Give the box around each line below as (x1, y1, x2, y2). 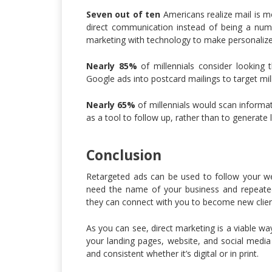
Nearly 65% (86, 98, 136, 110)
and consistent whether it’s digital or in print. (86, 247, 259, 259)
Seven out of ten (86, 8, 161, 20)
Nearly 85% (86, 59, 137, 72)
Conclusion (95, 144, 161, 165)
